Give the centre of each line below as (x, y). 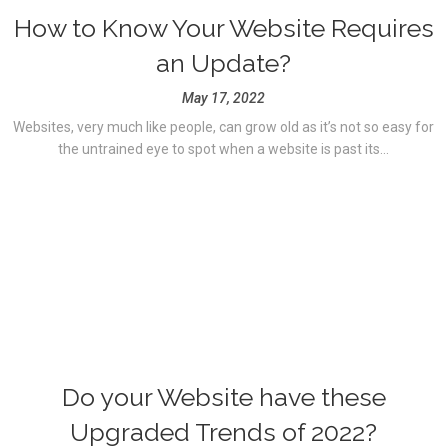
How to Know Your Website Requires (223, 28)
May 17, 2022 (224, 98)
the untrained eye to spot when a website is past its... (224, 149)
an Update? (224, 63)
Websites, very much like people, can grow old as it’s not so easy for (224, 127)
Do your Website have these (223, 397)
